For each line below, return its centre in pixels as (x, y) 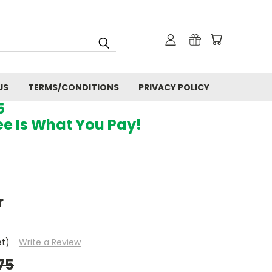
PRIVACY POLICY (174, 87)
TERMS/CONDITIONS (73, 87)
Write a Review (49, 242)
